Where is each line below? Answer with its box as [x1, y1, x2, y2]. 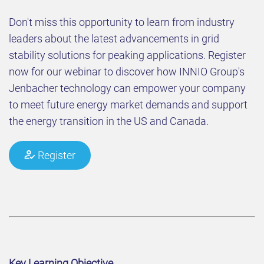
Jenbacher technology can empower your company [9, 81, 246, 94]
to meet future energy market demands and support [9, 98, 247, 111]
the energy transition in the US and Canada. [9, 114, 209, 127]
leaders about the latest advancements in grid [9, 32, 219, 45]
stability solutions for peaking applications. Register [9, 48, 246, 61]
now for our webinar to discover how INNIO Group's [9, 65, 245, 78]
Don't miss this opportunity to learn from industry [9, 15, 235, 28]
